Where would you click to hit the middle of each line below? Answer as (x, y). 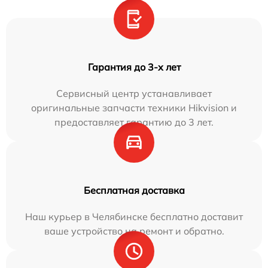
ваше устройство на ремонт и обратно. (134, 231)
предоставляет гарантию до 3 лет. (134, 122)
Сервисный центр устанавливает (134, 93)
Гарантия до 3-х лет (134, 67)
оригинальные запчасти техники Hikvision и (134, 107)
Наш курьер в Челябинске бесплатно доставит (134, 216)
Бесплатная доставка (134, 190)
